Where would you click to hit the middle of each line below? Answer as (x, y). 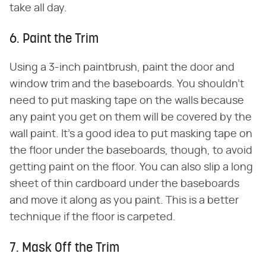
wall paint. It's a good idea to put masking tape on (131, 134)
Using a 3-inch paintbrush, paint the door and (122, 67)
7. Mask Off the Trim (64, 248)
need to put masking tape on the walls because (127, 101)
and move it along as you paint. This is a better (124, 200)
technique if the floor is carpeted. (93, 217)
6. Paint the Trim (54, 39)
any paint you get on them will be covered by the (131, 117)
